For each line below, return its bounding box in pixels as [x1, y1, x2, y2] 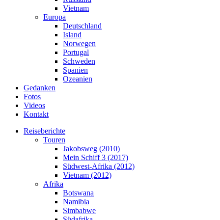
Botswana [63, 189, 94, 197]
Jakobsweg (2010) [63, 144, 120, 153]
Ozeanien [63, 75, 92, 83]
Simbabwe [63, 206, 96, 215]
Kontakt [24, 110, 49, 118]
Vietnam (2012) [63, 171, 111, 179]
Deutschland [63, 22, 102, 30]
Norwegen [63, 39, 96, 48]
